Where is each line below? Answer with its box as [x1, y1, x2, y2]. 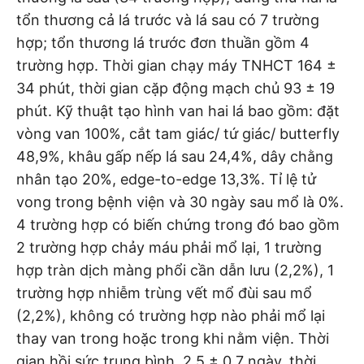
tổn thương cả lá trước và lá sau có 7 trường [16, 11, 319, 28]
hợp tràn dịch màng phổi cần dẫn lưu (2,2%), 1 [16, 261, 334, 279]
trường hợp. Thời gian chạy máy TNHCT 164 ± [16, 56, 336, 74]
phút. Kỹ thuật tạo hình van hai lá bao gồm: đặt [16, 102, 340, 119]
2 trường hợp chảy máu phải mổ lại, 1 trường [16, 238, 322, 256]
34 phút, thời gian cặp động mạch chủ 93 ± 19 [16, 79, 335, 97]
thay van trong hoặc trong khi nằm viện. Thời [16, 329, 329, 347]
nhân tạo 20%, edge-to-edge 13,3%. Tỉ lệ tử [16, 170, 316, 188]
